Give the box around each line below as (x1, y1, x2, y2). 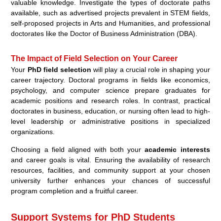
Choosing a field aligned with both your (11, 145, 145, 153)
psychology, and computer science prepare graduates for (11, 86, 210, 94)
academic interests (145, 145, 210, 153)
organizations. (11, 127, 55, 136)
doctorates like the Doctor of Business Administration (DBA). (11, 29, 198, 37)
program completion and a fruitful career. (11, 186, 139, 195)
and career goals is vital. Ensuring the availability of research (11, 155, 210, 164)
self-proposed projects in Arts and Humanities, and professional (11, 19, 210, 27)
